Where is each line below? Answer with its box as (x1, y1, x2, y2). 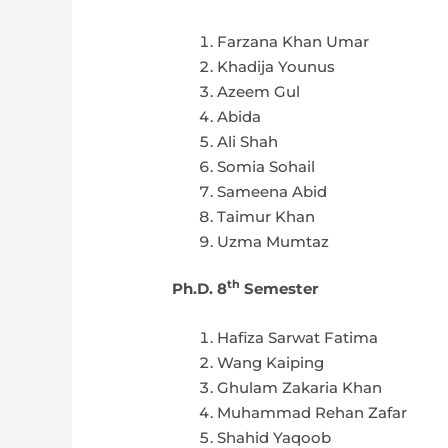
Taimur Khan (217, 206, 316, 226)
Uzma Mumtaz (217, 231, 330, 251)
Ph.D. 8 (172, 279, 228, 299)
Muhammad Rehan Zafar (217, 403, 408, 423)
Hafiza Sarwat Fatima (217, 328, 379, 348)
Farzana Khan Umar (217, 31, 370, 51)
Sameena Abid (217, 181, 328, 201)
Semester (240, 279, 319, 299)
